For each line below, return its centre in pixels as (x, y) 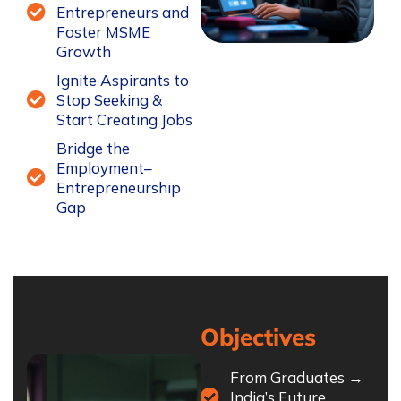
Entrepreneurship (119, 187)
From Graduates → (297, 377)
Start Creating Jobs (125, 119)
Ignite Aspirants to (123, 80)
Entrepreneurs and (123, 12)
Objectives (258, 337)
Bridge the (94, 148)
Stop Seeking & (110, 99)
